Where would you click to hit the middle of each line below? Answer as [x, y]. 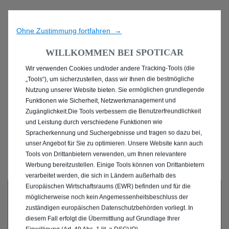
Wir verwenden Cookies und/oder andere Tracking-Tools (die [110, 68]
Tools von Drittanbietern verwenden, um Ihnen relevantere [106, 154]
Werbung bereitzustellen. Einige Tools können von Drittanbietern [115, 165]
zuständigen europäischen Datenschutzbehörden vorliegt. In [109, 208]
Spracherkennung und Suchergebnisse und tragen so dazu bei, [114, 133]
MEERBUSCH [114, 150]
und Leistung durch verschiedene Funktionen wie [94, 122]
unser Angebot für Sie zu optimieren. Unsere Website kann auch [114, 143]
